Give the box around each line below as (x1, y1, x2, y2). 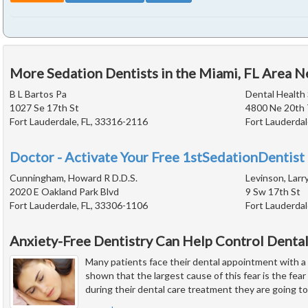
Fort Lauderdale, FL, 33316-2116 (10, 115, 148, 128)
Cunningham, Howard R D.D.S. (10, 172, 137, 184)
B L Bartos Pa (10, 88, 67, 100)
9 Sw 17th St (245, 186, 300, 198)
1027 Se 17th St (10, 102, 79, 114)
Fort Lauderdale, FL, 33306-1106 (10, 199, 148, 212)
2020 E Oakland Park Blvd (10, 186, 119, 198)
